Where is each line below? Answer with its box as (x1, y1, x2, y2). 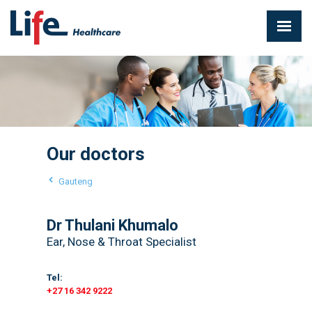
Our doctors (46, 143, 145, 164)
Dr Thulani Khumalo (46, 216, 178, 234)
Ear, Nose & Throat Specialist (46, 234, 196, 249)
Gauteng (58, 175, 93, 187)
